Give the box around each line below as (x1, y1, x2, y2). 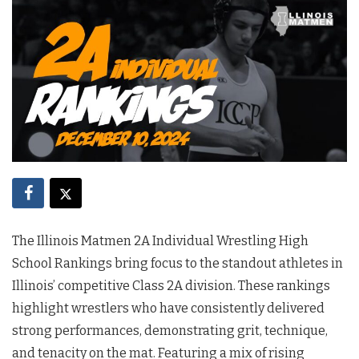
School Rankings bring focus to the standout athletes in (12, 255, 343, 271)
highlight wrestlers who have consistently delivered (12, 300, 325, 316)
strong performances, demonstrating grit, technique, (12, 322, 328, 338)
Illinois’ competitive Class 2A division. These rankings (12, 277, 330, 293)
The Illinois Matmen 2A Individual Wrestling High (12, 232, 309, 248)
